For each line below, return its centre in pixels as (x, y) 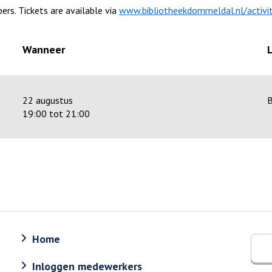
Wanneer (44, 50)
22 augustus (48, 100)
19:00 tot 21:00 (56, 114)
